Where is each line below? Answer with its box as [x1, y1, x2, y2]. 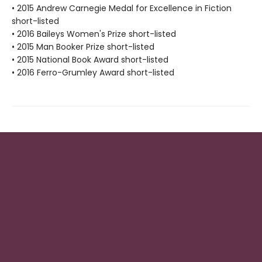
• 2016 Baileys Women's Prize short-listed [12, 28, 176, 40]
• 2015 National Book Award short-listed [12, 54, 168, 66]
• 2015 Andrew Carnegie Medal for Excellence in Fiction [12, 2, 232, 15]
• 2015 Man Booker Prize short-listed [12, 41, 154, 53]
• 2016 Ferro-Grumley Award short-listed [12, 67, 174, 79]
